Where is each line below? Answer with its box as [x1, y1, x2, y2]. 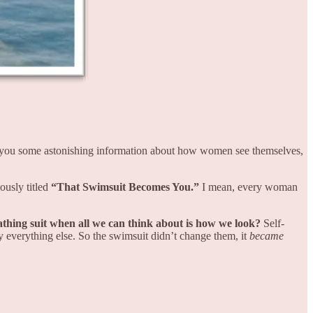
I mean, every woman [199, 180, 298, 193]
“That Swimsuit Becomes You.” [51, 180, 199, 193]
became [249, 229, 284, 242]
